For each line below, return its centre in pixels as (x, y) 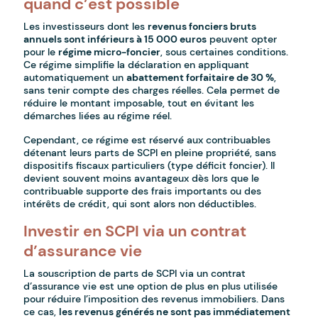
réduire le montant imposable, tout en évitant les (139, 103)
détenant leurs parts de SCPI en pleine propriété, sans (150, 153)
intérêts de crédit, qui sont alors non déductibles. (140, 204)
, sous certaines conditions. (225, 52)
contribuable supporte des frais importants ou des (143, 191)
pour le (41, 52)
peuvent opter (242, 39)
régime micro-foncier (110, 52)
